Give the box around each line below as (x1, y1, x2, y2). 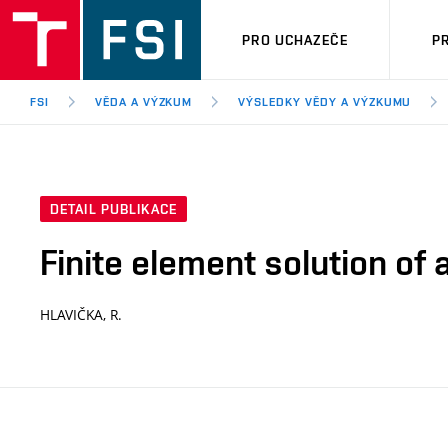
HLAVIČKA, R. (40, 305, 122, 325)
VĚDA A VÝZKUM (94, 95, 193, 109)
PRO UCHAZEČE (242, 31, 348, 48)
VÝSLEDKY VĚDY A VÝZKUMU (238, 95, 412, 109)
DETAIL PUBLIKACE (50, 201, 177, 218)
